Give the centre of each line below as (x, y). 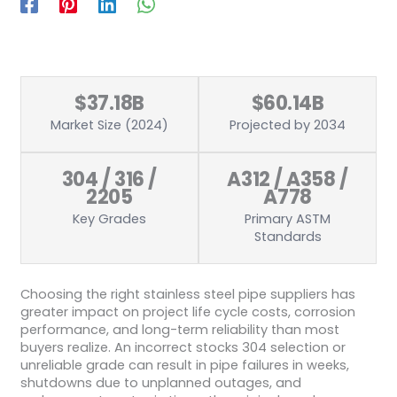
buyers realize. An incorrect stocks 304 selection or (183, 347)
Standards (288, 236)
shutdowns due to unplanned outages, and (160, 382)
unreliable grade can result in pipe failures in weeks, (184, 365)
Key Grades (109, 218)
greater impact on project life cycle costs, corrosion (187, 311)
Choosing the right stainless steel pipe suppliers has (187, 294)
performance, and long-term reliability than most (179, 329)
